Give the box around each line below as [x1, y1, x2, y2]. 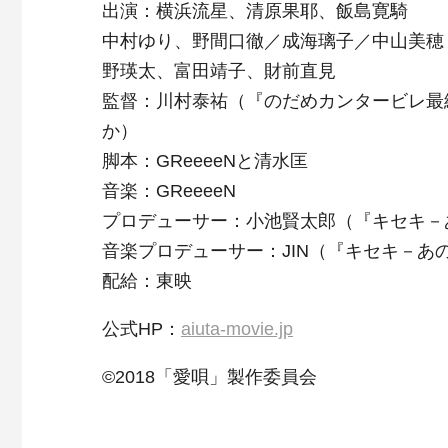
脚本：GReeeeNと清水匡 [102, 151, 308, 171]
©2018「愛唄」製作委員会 [102, 367, 317, 387]
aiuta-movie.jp [181, 319, 293, 339]
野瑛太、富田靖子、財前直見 [102, 61, 336, 81]
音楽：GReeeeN [102, 181, 236, 201]
